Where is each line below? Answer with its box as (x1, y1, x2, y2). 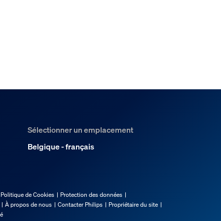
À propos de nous (5, 200, 52, 208)
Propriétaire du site (109, 200, 158, 208)
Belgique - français (28, 141, 94, 152)
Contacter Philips (58, 200, 103, 208)
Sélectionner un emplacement (28, 124, 133, 135)
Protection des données (60, 190, 122, 198)
